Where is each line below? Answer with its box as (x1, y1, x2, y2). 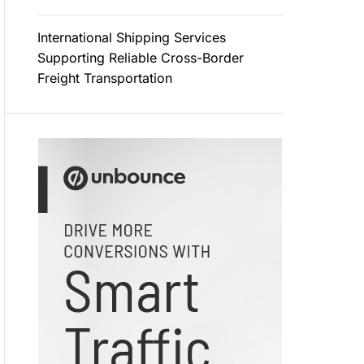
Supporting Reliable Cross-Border (37, 50, 244, 66)
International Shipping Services (37, 29, 226, 45)
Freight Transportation (37, 70, 172, 86)
